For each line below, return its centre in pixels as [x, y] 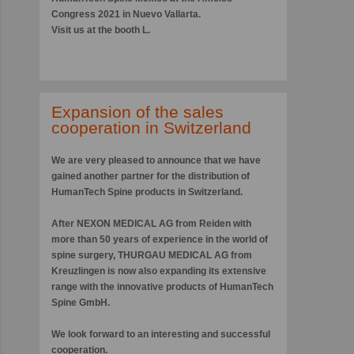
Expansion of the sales [137, 111]
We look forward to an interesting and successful [161, 334]
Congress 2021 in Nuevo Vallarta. [126, 14]
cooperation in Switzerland [151, 127]
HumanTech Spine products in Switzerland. [147, 192]
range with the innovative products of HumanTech [162, 286]
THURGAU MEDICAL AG [173, 255]
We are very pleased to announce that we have [156, 160]
